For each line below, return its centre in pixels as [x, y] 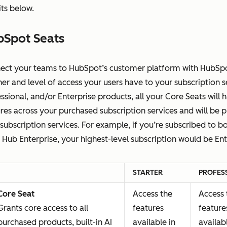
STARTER [148, 173]
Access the [153, 194]
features [148, 208]
